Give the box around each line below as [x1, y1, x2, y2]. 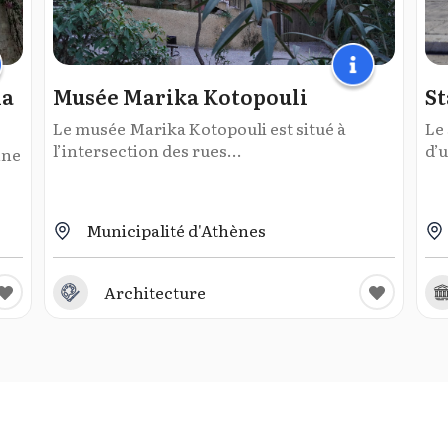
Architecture [103, 280, 206, 304]
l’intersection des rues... [52, 138, 242, 162]
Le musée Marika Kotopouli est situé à [52, 116, 346, 140]
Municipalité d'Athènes [85, 218, 266, 242]
